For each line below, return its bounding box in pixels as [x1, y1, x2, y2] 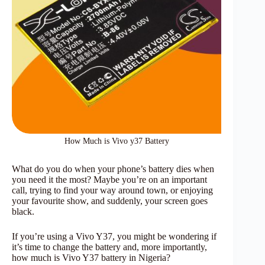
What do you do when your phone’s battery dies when [12, 163, 214, 174]
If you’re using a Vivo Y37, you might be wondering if [12, 231, 216, 241]
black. [12, 206, 34, 216]
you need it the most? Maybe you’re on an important [12, 174, 207, 185]
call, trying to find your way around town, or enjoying [12, 185, 213, 195]
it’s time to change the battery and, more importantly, [12, 241, 207, 252]
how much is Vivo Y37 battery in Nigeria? [12, 252, 170, 263]
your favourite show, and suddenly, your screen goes [12, 195, 208, 206]
